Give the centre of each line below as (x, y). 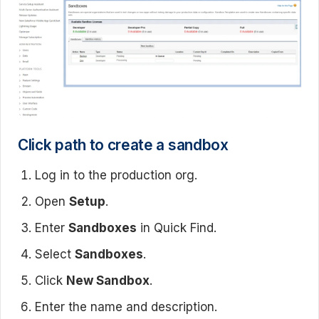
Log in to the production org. (116, 175)
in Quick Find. (177, 228)
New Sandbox (108, 280)
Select (55, 254)
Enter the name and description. (126, 307)
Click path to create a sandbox (123, 145)
